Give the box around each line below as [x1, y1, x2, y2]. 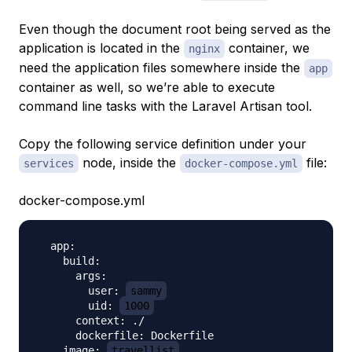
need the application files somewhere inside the [19, 59, 304, 75]
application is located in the [19, 39, 184, 56]
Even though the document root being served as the [19, 20, 331, 37]
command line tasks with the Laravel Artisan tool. [19, 97, 312, 114]
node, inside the [79, 154, 180, 170]
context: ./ [38, 313, 145, 327]
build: [38, 254, 101, 267]
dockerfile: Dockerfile [38, 328, 214, 342]
